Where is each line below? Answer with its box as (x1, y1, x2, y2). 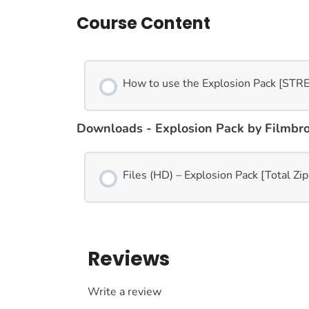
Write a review (88, 284, 161, 300)
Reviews (88, 246, 170, 273)
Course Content (77, 11, 210, 34)
